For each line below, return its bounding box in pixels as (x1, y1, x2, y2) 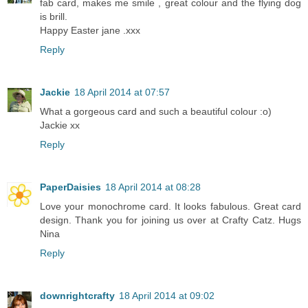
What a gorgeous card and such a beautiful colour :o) (40, 105, 272, 117)
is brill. (40, 10, 67, 22)
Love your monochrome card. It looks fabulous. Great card (40, 200, 301, 212)
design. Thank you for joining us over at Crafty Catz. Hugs (40, 214, 301, 225)
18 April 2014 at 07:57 (74, 86, 170, 98)
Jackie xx (40, 119, 80, 131)
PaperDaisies (40, 181, 101, 192)
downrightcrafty (40, 289, 115, 301)
